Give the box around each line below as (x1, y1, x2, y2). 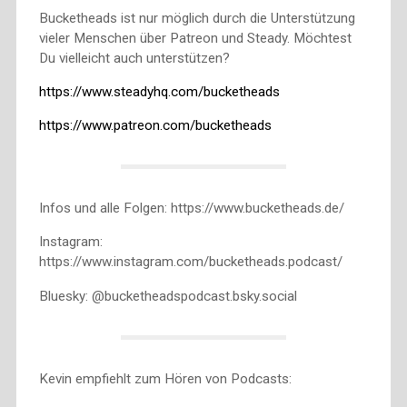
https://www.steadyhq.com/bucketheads (38, 84, 280, 101)
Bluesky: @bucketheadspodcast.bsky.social (38, 287, 297, 304)
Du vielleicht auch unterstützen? (38, 49, 230, 66)
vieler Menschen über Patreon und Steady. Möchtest (38, 29, 352, 46)
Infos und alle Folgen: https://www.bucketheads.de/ (38, 200, 344, 217)
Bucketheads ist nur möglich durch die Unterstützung (38, 9, 355, 26)
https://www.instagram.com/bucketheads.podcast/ (38, 253, 342, 271)
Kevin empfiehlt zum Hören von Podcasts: (38, 370, 292, 387)
